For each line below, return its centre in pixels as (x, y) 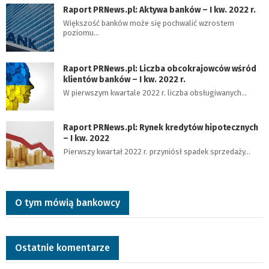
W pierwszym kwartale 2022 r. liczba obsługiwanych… (155, 93)
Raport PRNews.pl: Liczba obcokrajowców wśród (160, 69)
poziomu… (81, 33)
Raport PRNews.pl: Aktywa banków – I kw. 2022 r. (159, 10)
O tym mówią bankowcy (68, 203)
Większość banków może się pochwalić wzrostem (149, 23)
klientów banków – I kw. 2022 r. (124, 80)
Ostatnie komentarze (62, 248)
